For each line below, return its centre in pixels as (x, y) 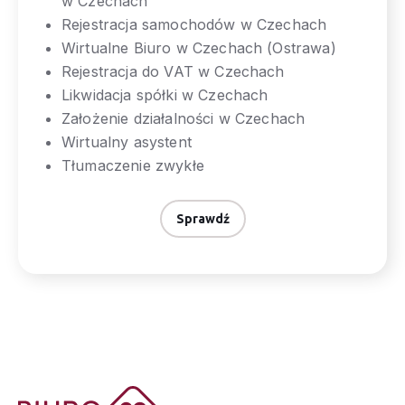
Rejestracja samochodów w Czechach (194, 25)
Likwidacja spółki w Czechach (165, 95)
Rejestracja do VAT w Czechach (173, 72)
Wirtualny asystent (127, 142)
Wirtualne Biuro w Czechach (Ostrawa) (199, 48)
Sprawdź (202, 219)
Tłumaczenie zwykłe (133, 166)
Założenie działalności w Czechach (184, 119)
